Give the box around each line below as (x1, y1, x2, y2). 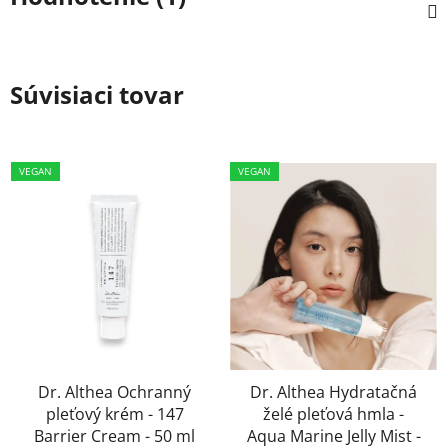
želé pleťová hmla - (263, 402, 404, 425)
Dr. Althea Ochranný (38, 380, 191, 403)
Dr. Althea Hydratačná (250, 380, 417, 403)
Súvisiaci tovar (10, 77, 184, 111)
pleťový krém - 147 (45, 402, 184, 425)
